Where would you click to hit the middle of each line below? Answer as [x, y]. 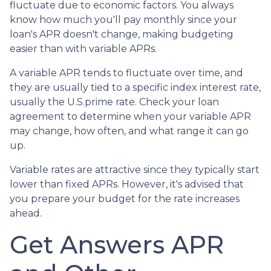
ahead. [26, 213]
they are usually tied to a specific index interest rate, [135, 87]
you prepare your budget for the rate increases [125, 198]
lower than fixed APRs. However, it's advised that [127, 184]
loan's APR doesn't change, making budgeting [122, 34]
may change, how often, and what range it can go [129, 131]
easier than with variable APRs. [83, 48]
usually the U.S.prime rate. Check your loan [114, 102]
